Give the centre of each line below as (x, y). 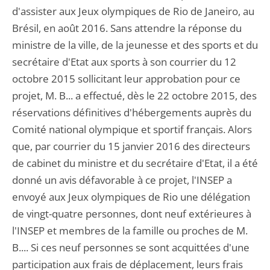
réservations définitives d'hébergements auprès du (132, 112)
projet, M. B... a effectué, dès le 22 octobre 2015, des (134, 96)
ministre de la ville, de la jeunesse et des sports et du (135, 45)
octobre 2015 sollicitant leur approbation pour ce (126, 79)
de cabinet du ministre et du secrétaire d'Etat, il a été (135, 163)
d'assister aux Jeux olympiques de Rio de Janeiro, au (133, 11)
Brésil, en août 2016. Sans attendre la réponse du (127, 28)
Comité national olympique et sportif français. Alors (132, 129)
